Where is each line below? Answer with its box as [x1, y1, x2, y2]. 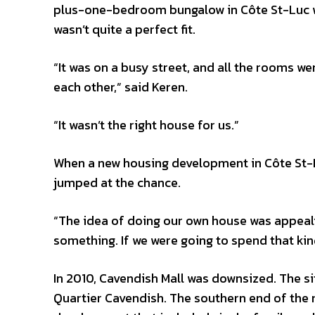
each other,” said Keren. [53, 77, 188, 96]
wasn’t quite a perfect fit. [53, 20, 195, 39]
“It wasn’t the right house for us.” [53, 115, 239, 134]
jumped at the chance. [53, 173, 181, 192]
